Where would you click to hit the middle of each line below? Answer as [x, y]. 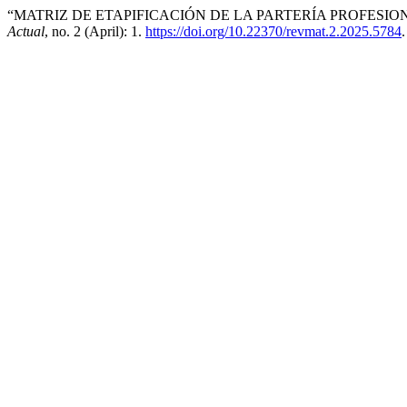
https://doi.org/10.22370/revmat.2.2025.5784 [273, 31]
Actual [26, 31]
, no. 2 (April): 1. [95, 31]
